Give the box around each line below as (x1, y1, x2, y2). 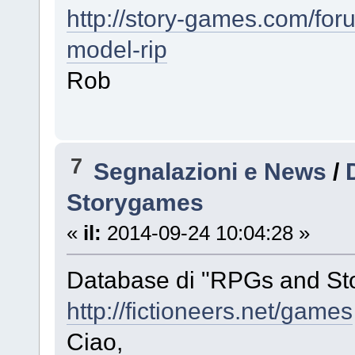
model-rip (66, 35, 167, 63)
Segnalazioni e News (94, 157, 327, 185)
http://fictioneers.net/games (66, 296, 353, 324)
